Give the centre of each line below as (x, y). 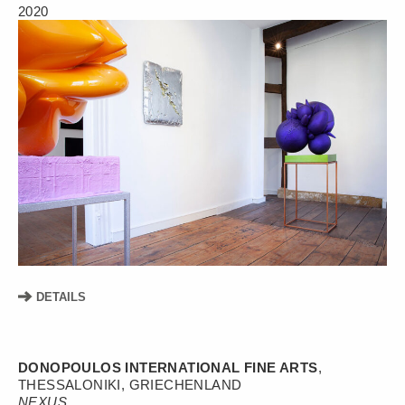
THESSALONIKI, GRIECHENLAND (130, 384)
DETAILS (59, 297)
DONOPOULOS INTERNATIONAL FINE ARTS (168, 367)
